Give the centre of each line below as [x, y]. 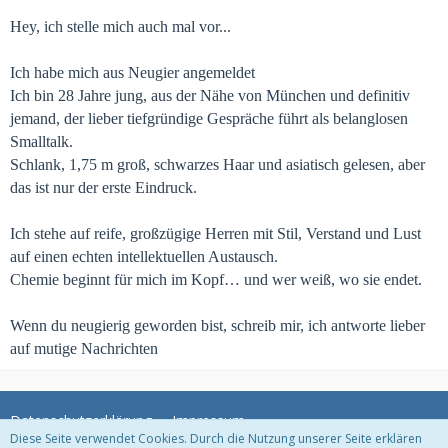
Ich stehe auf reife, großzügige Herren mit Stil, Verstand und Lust [215, 233]
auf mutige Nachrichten [84, 348]
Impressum [208, 420]
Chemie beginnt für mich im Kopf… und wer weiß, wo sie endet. [216, 279]
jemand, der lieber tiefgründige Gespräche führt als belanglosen [209, 118]
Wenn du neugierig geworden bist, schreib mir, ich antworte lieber [217, 325]
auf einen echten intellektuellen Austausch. [144, 256]
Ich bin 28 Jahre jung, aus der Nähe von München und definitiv [210, 95]
